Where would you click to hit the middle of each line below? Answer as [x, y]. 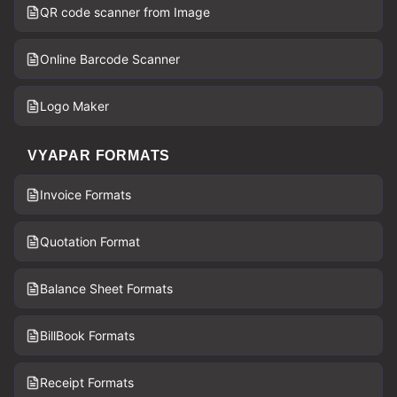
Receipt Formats [87, 383]
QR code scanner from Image [125, 12]
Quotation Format [90, 242]
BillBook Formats [87, 336]
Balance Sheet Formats [106, 289]
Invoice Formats [86, 195]
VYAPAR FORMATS [99, 156]
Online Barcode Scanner [110, 59]
